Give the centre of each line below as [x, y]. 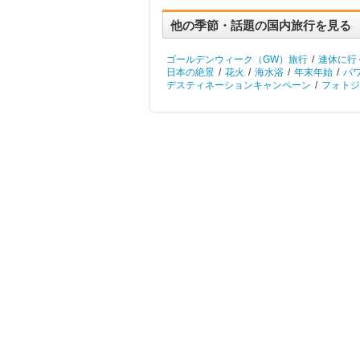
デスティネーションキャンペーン [239, 85]
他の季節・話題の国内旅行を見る [261, 25]
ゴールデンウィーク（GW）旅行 [237, 59]
